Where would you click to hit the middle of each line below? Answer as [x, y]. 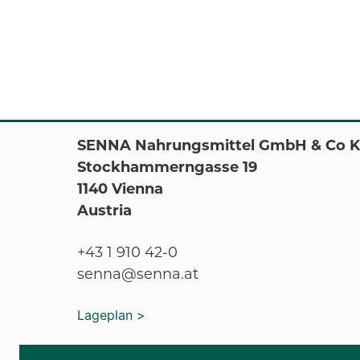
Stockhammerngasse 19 [167, 168]
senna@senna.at [138, 274]
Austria [104, 211]
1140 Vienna [120, 189]
